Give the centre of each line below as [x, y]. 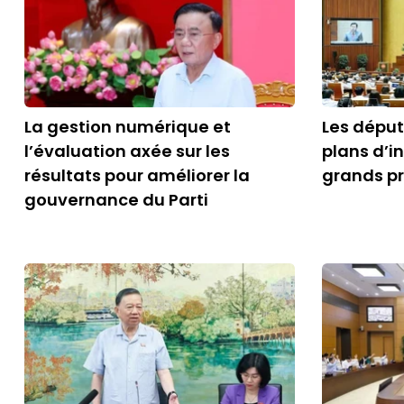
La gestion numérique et [128, 127]
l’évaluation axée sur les [127, 151]
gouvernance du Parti [116, 200]
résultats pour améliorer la [137, 175]
